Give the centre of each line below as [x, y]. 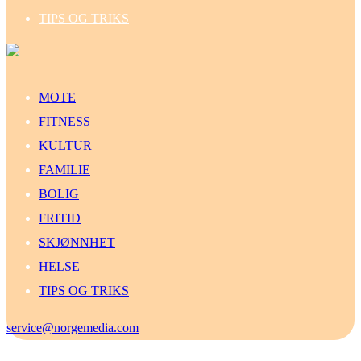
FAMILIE [64, 170]
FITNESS [64, 122]
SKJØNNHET [77, 243]
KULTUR [65, 146]
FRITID [60, 218]
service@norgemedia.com [73, 328]
